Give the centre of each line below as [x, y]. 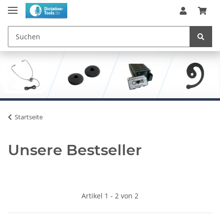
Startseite [29, 117]
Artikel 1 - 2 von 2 [110, 196]
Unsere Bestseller [75, 150]
